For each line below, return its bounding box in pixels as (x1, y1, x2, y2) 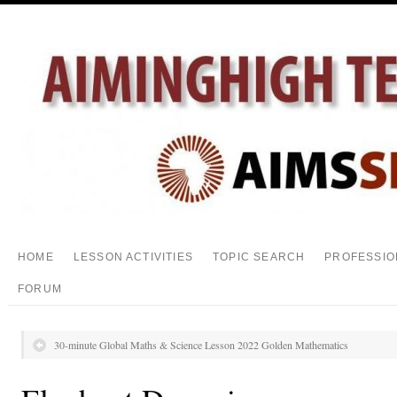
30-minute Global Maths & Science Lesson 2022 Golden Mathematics (54, 338, 348, 352)
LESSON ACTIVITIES (73, 251, 193, 263)
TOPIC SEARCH (213, 251, 306, 263)
